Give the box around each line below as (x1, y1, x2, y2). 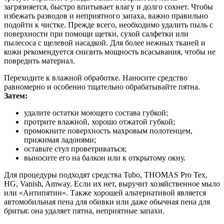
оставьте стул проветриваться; (24, 144, 126, 153)
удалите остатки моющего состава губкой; (24, 108, 168, 117)
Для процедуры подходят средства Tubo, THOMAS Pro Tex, (4, 170, 207, 179)
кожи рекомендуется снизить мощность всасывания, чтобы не (4, 47, 215, 56)
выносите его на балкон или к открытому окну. (24, 153, 185, 162)
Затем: (4, 91, 27, 100)
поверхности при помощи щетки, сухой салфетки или (4, 29, 188, 38)
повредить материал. (4, 56, 75, 65)
